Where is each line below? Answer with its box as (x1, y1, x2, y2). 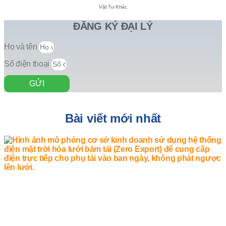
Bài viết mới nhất (65, 111, 161, 125)
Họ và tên (4, 42, 39, 51)
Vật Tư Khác (99, 4, 127, 10)
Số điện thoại (4, 59, 51, 68)
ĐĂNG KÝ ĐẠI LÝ (73, 21, 153, 32)
